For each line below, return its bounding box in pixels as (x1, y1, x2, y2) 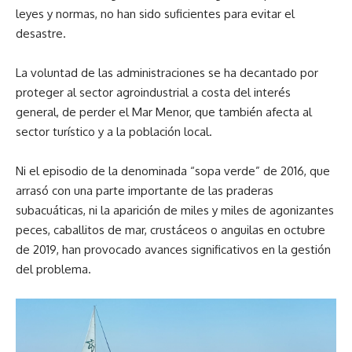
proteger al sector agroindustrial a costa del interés (16, 84, 291, 100)
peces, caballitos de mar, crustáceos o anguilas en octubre (16, 222, 325, 237)
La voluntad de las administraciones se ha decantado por (16, 64, 318, 80)
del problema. (16, 261, 91, 277)
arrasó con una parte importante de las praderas (16, 182, 273, 198)
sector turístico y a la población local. (16, 123, 212, 139)
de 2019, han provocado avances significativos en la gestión (16, 241, 331, 257)
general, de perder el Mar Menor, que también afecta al (16, 104, 312, 119)
